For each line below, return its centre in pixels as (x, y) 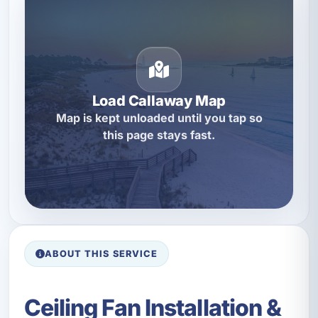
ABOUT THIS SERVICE (101, 253)
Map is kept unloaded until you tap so (159, 118)
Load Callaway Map (159, 101)
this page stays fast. (159, 135)
